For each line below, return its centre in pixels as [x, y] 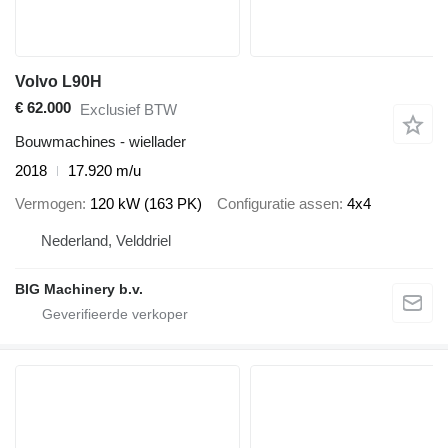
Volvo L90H [58, 82]
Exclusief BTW [128, 109]
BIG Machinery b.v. [79, 289]
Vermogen [48, 203]
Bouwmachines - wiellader [100, 142]
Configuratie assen [278, 203]
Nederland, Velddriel [106, 241]
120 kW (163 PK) [146, 203]
